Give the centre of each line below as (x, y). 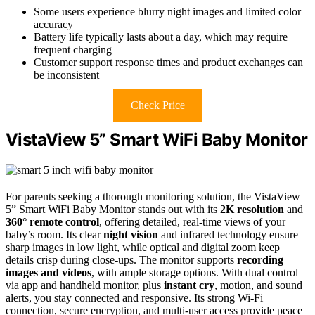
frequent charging (73, 49)
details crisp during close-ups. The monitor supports (121, 259)
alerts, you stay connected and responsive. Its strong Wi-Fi (134, 297)
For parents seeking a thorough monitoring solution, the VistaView (153, 196)
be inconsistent (66, 75)
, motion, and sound (258, 285)
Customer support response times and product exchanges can (168, 62)
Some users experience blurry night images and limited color (167, 11)
